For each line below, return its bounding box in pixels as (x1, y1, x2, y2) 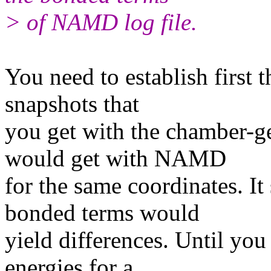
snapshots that (5, 90, 139, 117)
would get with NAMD (5, 145, 226, 171)
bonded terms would (5, 199, 200, 226)
